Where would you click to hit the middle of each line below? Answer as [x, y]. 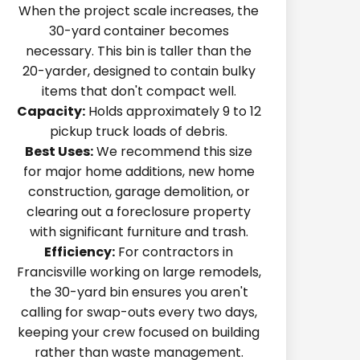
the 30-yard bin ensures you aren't [139, 292]
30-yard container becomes [139, 31]
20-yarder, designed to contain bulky [139, 71]
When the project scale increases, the [139, 11]
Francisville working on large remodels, [139, 272]
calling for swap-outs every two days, [139, 312]
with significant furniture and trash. [139, 232]
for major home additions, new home [139, 172]
